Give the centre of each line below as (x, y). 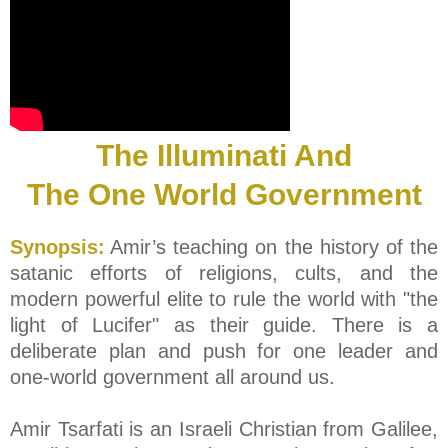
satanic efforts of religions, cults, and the (224, 273)
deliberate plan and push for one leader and (224, 351)
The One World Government (224, 195)
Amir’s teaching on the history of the (274, 247)
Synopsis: (57, 247)
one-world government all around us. (172, 377)
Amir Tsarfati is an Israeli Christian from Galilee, (224, 429)
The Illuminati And (224, 156)
